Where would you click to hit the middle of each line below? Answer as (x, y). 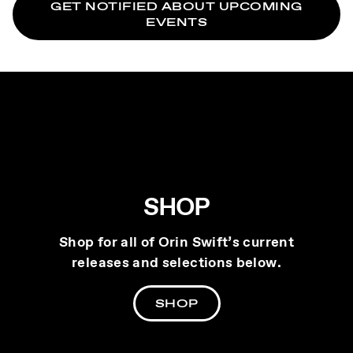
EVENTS (176, 21)
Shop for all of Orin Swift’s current (176, 242)
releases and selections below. (176, 263)
